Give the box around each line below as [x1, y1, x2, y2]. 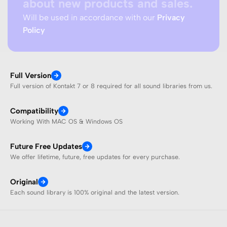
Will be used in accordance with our [23, 13, 157, 23]
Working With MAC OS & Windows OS [10, 118, 123, 126]
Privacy [157, 13, 185, 23]
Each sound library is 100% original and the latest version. [10, 188, 179, 197]
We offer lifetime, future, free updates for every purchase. [10, 153, 180, 161]
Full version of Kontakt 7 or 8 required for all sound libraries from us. [10, 82, 212, 90]
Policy [23, 25, 45, 35]
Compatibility [10, 106, 58, 116]
